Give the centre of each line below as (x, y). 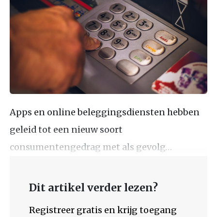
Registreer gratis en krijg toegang (103, 210)
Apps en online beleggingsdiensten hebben (105, 112)
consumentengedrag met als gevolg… (91, 147)
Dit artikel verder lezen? (93, 187)
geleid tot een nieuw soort (66, 129)
